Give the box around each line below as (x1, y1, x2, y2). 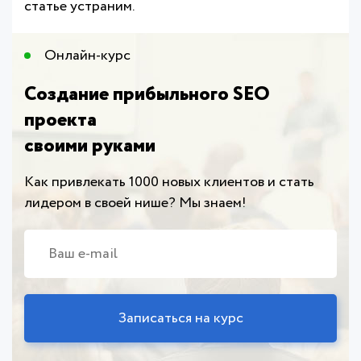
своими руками (24, 132, 156, 161)
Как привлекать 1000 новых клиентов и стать (24, 172, 314, 193)
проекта (24, 106, 97, 135)
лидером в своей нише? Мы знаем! (24, 193, 247, 214)
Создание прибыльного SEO (24, 81, 270, 110)
